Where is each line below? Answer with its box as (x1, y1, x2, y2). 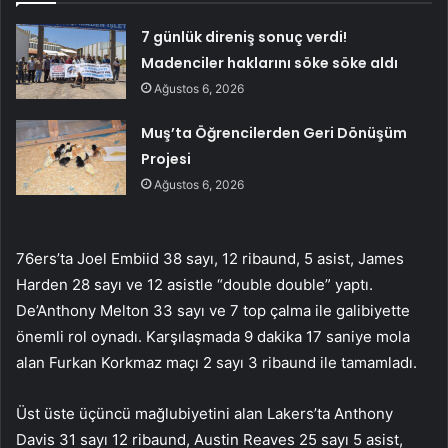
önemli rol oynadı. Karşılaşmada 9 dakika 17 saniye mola (16, 326, 410, 346)
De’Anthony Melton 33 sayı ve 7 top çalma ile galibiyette (16, 300, 410, 320)
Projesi (141, 148, 192, 169)
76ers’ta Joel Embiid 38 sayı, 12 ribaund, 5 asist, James (16, 248, 404, 268)
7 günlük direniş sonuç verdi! (141, 26, 348, 47)
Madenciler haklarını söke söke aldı (141, 52, 399, 73)
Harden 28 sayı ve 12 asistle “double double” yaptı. (16, 274, 373, 294)
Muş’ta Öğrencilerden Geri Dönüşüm (141, 122, 408, 143)
